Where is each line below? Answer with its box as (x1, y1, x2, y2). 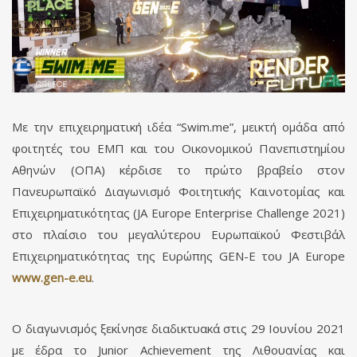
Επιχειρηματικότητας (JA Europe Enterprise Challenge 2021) (12, 204, 345, 221)
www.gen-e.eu (12, 269, 92, 285)
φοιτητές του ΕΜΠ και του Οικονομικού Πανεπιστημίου (12, 139, 345, 156)
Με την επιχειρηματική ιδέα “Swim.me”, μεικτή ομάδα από (12, 118, 345, 135)
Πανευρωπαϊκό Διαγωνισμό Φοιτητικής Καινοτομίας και (12, 182, 345, 199)
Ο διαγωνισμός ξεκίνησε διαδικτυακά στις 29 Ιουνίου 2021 (12, 320, 345, 336)
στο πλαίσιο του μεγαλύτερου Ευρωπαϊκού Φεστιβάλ (12, 226, 345, 242)
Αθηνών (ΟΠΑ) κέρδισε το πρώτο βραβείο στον (12, 161, 345, 178)
